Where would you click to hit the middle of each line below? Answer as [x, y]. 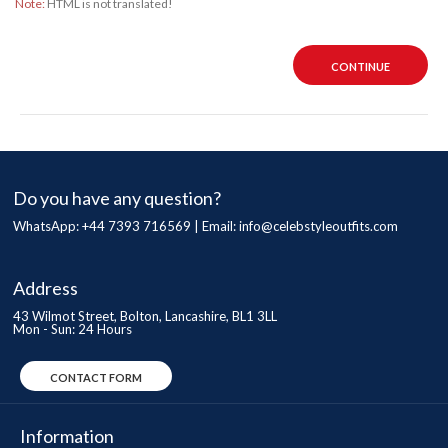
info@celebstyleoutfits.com [318, 226]
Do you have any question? [117, 198]
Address [45, 288]
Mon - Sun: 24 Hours [72, 329]
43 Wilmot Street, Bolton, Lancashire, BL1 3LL [145, 316]
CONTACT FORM [96, 377]
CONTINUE [360, 66]
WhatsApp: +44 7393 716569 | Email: [126, 226]
